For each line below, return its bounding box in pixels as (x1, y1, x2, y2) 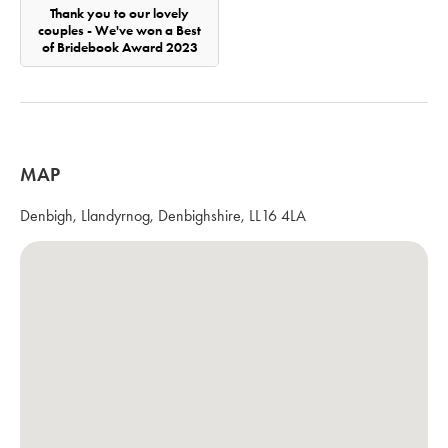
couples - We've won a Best (38, 21, 201, 39)
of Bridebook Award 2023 (41, 38, 198, 56)
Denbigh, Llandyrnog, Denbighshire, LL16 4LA (20, 205, 306, 225)
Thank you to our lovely (50, 4, 189, 22)
